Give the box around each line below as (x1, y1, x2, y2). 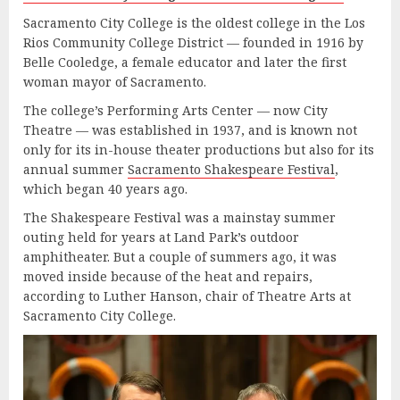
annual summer (23, 160, 128, 178)
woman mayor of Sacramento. (23, 72, 213, 90)
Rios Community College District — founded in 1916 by (23, 33, 363, 51)
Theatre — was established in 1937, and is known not (23, 121, 357, 138)
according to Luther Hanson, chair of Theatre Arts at (23, 287, 351, 304)
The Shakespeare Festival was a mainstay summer (23, 208, 336, 226)
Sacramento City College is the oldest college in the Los (23, 13, 365, 31)
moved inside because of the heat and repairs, (23, 267, 312, 285)
